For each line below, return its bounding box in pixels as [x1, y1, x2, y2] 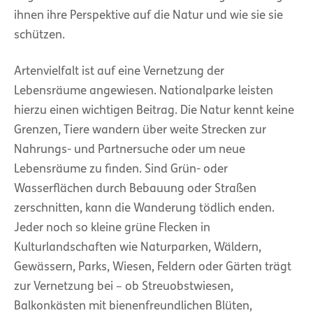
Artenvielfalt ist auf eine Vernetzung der [14, 65, 224, 78]
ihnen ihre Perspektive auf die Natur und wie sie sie [14, 9, 283, 22]
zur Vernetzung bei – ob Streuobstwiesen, [14, 280, 233, 293]
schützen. [14, 29, 65, 41]
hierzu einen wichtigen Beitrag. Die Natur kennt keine [14, 104, 294, 117]
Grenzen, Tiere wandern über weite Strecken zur [14, 124, 266, 136]
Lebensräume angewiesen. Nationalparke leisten [14, 85, 273, 97]
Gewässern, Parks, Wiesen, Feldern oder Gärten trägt [14, 261, 291, 273]
